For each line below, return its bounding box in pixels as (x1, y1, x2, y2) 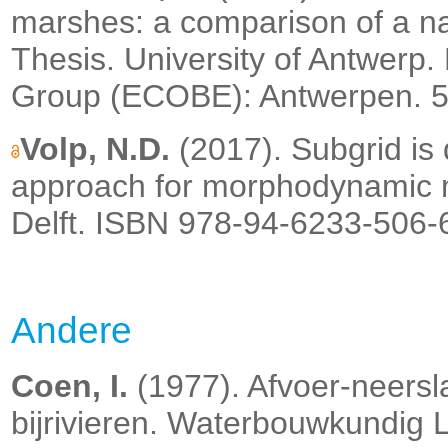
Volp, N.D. (20, 131, 170, 168)
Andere (11, 310, 132, 352)
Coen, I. (11, 368, 128, 405)
